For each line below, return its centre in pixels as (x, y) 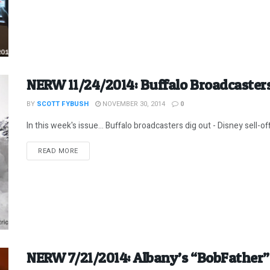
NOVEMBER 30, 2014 (133, 104)
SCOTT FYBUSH (63, 104)
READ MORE (58, 151)
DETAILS (92, 150)
